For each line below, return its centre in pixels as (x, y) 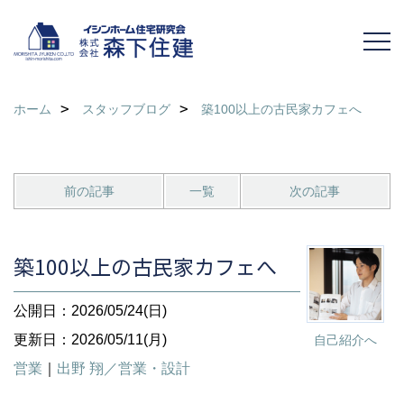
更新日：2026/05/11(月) (90, 340)
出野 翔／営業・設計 (124, 368)
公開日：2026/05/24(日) (90, 311)
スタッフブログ (126, 109)
